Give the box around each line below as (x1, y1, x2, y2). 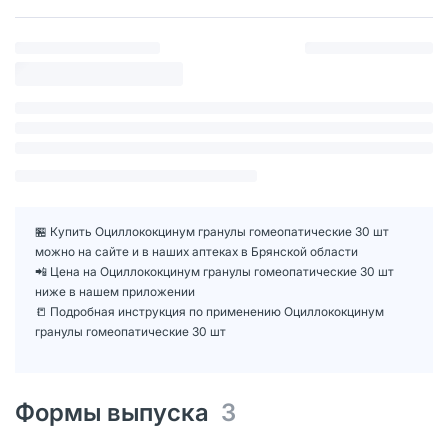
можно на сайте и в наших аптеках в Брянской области (35, 243, 358, 259)
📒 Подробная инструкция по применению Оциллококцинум (35, 303, 384, 319)
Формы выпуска (15, 397, 221, 427)
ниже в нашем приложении (35, 283, 195, 299)
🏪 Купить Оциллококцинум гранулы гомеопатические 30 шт (35, 223, 389, 239)
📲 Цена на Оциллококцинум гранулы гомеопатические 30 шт (35, 263, 394, 279)
